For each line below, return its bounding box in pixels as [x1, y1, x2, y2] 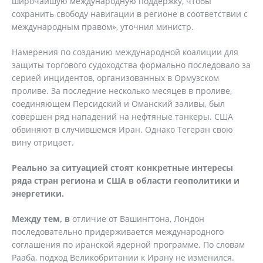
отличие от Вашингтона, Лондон [70, 213, 204, 224]
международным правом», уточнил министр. [12, 21, 194, 32]
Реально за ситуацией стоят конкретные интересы [12, 162, 233, 173]
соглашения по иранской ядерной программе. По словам [12, 239, 245, 250]
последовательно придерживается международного [12, 226, 224, 237]
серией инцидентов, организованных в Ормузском [12, 72, 219, 83]
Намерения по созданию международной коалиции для [12, 46, 238, 58]
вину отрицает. [12, 137, 74, 148]
